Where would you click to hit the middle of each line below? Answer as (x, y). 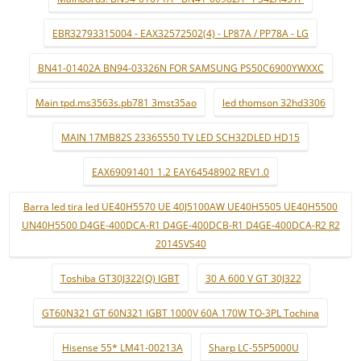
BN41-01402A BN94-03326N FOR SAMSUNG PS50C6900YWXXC (180, 68)
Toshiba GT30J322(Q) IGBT (120, 278)
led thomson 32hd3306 (274, 103)
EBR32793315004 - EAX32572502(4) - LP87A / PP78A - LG (180, 33)
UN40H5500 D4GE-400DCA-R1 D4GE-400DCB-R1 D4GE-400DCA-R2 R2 (180, 225)
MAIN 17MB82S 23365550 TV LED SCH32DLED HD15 (180, 137)
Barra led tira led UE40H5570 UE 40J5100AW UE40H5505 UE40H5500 (180, 207)
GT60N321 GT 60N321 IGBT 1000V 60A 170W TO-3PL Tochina (180, 313)
